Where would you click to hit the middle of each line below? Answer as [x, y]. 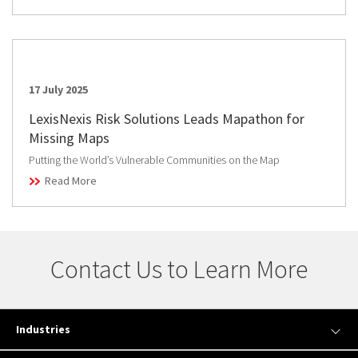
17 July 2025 [58, 89]
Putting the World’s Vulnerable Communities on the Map [154, 159]
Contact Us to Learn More [179, 269]
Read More [71, 180]
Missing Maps [69, 137]
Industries [43, 329]
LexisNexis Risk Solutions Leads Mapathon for [167, 118]
